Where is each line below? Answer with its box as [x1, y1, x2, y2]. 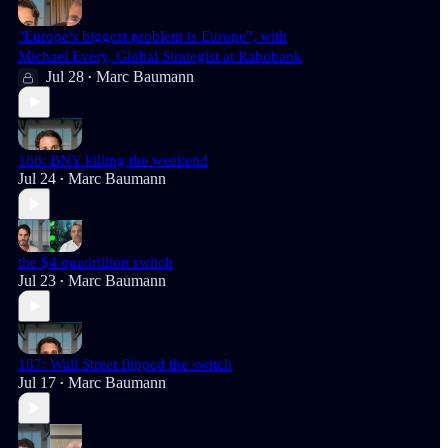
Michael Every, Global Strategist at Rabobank [18, 48, 302, 64]
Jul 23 [18, 272, 56, 289]
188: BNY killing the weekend [18, 152, 208, 168]
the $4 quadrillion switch [18, 254, 173, 270]
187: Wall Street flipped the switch [18, 356, 232, 372]
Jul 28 [46, 68, 84, 85]
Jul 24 [18, 170, 56, 187]
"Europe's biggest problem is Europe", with [18, 28, 287, 44]
